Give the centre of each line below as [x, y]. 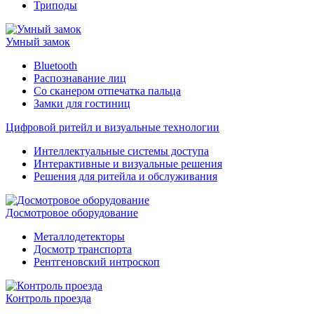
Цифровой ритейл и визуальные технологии [112, 127]
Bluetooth [55, 66]
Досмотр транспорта [83, 249]
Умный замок [38, 42]
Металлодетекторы [79, 237]
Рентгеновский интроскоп [97, 262]
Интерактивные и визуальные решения [128, 164]
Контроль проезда [48, 298]
